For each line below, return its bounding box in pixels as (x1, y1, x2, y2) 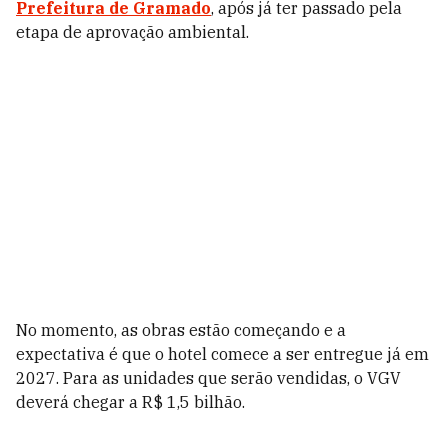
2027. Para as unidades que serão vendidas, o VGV (16, 368, 401, 389)
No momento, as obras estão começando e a (16, 320, 346, 341)
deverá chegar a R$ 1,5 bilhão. (16, 392, 245, 413)
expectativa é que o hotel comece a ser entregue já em (16, 344, 429, 365)
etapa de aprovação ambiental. (16, 22, 249, 43)
